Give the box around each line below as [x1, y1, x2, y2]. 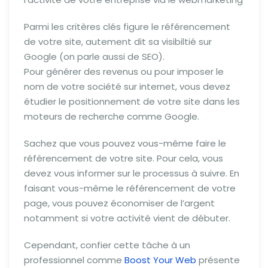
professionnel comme [24, 254, 124, 267]
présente [196, 254, 240, 267]
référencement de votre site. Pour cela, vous [24, 152, 223, 165]
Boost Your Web [124, 254, 196, 267]
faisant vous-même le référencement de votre [24, 182, 236, 195]
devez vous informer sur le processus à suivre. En [24, 167, 239, 180]
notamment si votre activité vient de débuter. [24, 212, 230, 225]
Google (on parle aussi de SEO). [24, 50, 165, 63]
